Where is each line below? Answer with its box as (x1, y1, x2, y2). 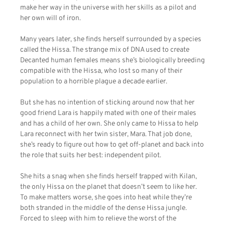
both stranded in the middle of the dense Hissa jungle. (20, 204, 187, 213)
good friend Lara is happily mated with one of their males (20, 109, 196, 118)
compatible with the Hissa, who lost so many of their (20, 67, 182, 76)
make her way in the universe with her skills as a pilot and (20, 4, 196, 13)
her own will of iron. (20, 14, 81, 23)
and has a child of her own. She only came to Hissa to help (20, 120, 198, 129)
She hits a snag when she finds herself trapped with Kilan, (20, 172, 197, 181)
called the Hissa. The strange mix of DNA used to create (20, 46, 189, 55)
